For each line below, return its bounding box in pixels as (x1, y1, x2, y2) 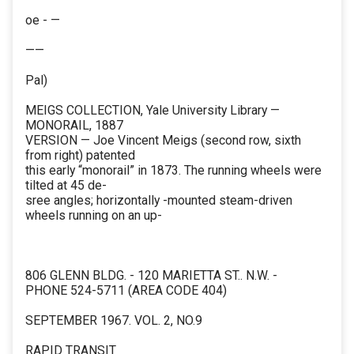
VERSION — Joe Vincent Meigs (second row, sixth (25, 133, 301, 149)
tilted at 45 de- (25, 178, 107, 194)
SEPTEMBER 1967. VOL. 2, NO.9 (25, 313, 202, 329)
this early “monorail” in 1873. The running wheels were (25, 163, 322, 179)
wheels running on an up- (25, 208, 162, 224)
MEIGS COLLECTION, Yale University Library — (25, 103, 280, 119)
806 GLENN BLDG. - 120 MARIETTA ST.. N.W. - (25, 268, 277, 284)
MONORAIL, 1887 (25, 118, 123, 134)
